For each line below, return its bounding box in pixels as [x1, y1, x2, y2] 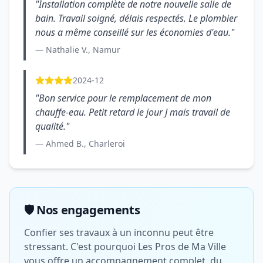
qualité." [35, 120, 69, 133]
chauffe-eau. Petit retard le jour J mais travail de [35, 106, 230, 119]
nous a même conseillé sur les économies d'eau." [35, 26, 234, 39]
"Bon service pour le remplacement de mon [35, 92, 211, 104]
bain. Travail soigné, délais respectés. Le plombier [35, 12, 237, 25]
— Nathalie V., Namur [35, 44, 120, 55]
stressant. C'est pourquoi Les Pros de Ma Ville [24, 240, 226, 253]
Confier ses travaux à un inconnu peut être [24, 226, 214, 239]
